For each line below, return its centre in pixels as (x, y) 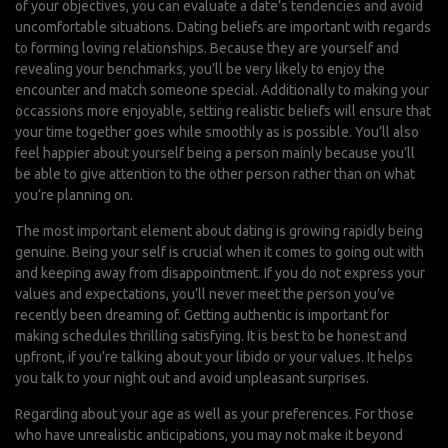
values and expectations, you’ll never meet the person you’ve (205, 294)
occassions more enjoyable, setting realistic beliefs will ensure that (223, 111)
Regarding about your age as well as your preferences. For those (214, 414)
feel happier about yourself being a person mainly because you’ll (215, 153)
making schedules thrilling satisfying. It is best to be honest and (211, 336)
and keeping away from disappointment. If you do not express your (220, 273)
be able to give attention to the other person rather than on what (215, 174)
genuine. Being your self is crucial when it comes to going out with (219, 252)
